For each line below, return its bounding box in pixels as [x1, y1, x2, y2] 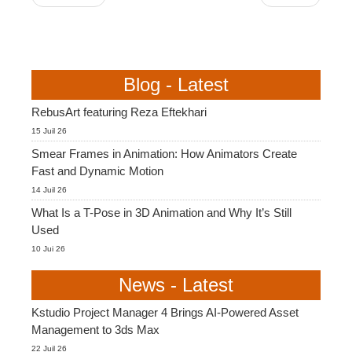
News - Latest [119, 274, 233, 296]
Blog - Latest [123, 74, 229, 96]
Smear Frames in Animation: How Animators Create [31, 147, 297, 161]
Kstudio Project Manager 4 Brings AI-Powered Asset [31, 306, 299, 320]
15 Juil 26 [31, 126, 67, 136]
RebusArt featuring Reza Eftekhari [31, 105, 207, 119]
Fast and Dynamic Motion [31, 164, 163, 178]
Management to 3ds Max [31, 323, 159, 337]
